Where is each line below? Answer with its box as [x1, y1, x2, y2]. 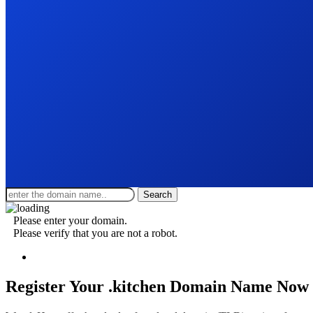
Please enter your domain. [13, 214, 127, 226]
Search [143, 189, 172, 200]
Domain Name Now [170, 277, 309, 296]
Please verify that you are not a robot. [13, 226, 177, 239]
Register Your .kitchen [6, 277, 170, 296]
